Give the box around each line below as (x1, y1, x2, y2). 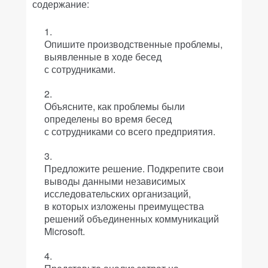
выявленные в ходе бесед (44, 50, 162, 63)
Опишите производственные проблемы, (44, 37, 223, 51)
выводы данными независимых (44, 174, 185, 188)
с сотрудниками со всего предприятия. (44, 124, 215, 138)
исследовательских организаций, (44, 187, 191, 200)
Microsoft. (44, 224, 85, 238)
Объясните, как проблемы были (44, 99, 185, 113)
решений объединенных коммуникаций (44, 212, 219, 226)
